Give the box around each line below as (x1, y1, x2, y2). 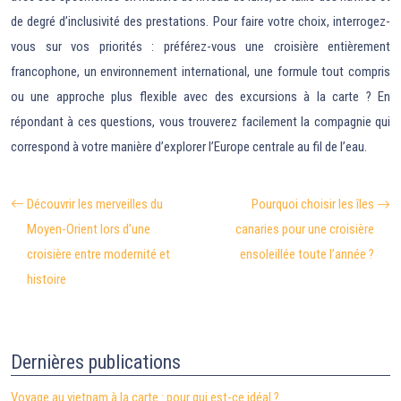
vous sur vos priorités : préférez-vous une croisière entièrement (11, 38, 390, 55)
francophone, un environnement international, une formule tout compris (11, 64, 390, 81)
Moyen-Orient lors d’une (27, 221, 150, 238)
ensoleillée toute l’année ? (240, 246, 374, 263)
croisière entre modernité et (27, 246, 170, 263)
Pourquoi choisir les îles (252, 196, 374, 213)
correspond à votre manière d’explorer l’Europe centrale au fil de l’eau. (11, 139, 367, 156)
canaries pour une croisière (235, 221, 374, 238)
